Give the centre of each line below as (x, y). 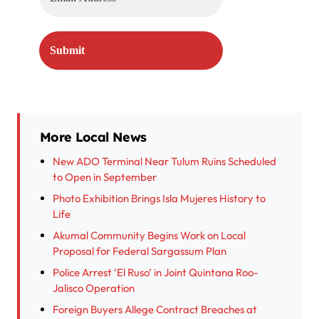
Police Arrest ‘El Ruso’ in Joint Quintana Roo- (156, 272)
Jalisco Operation (94, 288)
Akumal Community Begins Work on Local (149, 235)
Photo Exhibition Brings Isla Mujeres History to (159, 198)
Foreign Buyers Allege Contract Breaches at (155, 309)
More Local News (93, 137)
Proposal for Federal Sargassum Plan (140, 251)
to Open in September (105, 177)
